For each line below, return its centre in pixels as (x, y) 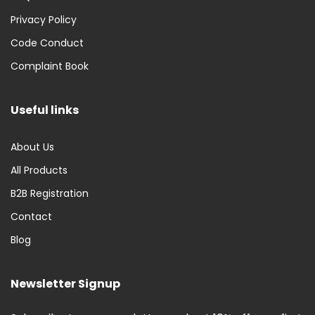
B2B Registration (50, 194)
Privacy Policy (44, 20)
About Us (32, 147)
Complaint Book (50, 66)
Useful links (45, 110)
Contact (31, 217)
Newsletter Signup (65, 284)
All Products (39, 171)
